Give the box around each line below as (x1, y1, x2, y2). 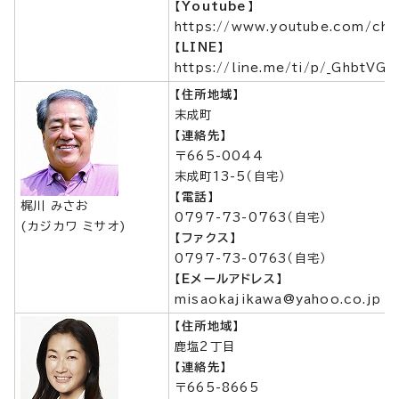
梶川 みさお (20, 199, 89, 212)
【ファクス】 (175, 232, 238, 244)
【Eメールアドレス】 (175, 273, 283, 285)
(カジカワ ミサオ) (20, 220, 126, 232)
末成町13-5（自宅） (175, 170, 287, 183)
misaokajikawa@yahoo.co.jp (175, 293, 381, 305)
